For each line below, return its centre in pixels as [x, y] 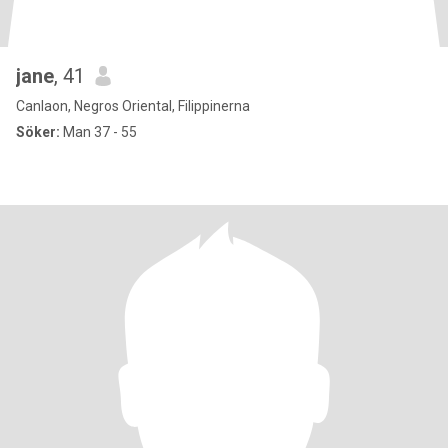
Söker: [38, 132]
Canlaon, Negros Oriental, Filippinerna [133, 106]
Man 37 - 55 [98, 132]
